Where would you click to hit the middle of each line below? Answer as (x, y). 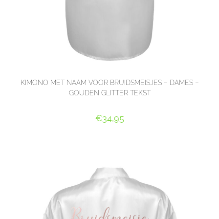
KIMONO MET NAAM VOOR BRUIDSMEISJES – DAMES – (109, 82)
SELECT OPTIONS (109, 135)
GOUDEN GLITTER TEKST (109, 93)
